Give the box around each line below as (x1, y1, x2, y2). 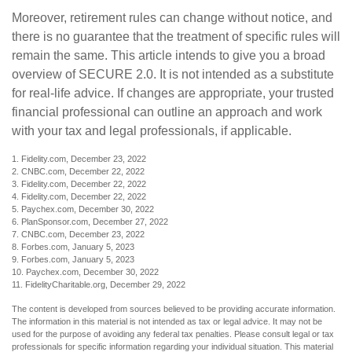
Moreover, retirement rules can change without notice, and (12, 10, 332, 24)
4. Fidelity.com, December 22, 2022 (12, 191, 146, 201)
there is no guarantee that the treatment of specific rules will (12, 29, 340, 43)
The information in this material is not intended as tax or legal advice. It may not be (12, 316, 322, 326)
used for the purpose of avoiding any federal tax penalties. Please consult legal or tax (12, 328, 334, 339)
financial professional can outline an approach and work (12, 104, 322, 119)
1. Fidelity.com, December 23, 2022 (12, 153, 146, 163)
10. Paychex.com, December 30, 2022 (12, 266, 159, 277)
